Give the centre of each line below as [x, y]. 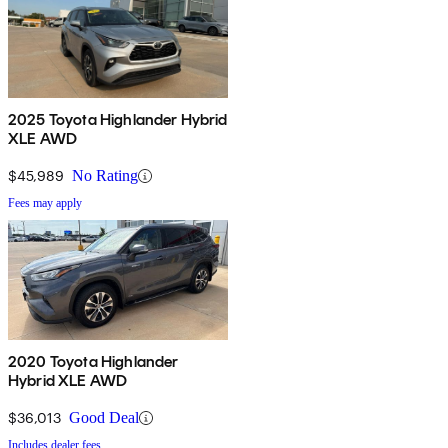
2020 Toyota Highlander [93, 362]
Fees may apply [45, 203]
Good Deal [104, 418]
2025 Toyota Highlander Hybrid [118, 120]
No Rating [105, 176]
